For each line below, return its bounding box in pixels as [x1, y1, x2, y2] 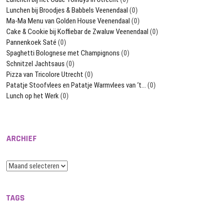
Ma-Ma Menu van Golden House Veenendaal [6, 16, 130, 25]
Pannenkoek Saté [6, 37, 57, 47]
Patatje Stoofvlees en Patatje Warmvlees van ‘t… [6, 80, 146, 90]
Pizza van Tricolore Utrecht [6, 70, 84, 79]
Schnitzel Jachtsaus [6, 59, 65, 68]
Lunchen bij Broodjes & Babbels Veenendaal [6, 5, 128, 15]
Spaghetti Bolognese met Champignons [6, 48, 120, 57]
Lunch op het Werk [6, 91, 59, 100]
